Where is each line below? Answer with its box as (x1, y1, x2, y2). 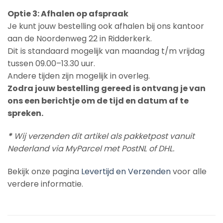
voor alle (171, 165, 207, 177)
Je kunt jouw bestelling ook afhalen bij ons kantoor (7, 20, 204, 32)
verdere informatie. (7, 178, 83, 190)
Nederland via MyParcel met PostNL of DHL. (7, 142, 174, 154)
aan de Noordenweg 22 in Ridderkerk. (7, 33, 152, 45)
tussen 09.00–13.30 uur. (7, 58, 95, 70)
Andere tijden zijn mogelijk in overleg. (7, 70, 150, 82)
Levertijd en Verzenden (81, 165, 171, 177)
